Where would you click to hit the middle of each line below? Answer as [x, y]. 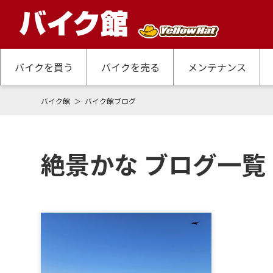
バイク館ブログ [111, 101]
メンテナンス [217, 67]
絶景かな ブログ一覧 [154, 164]
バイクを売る [130, 67]
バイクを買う [44, 67]
